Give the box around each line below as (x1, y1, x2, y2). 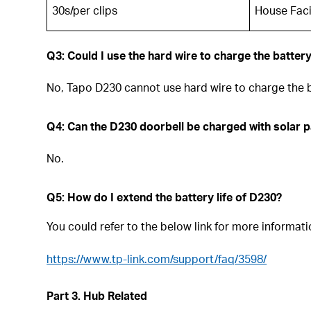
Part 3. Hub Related (47, 287, 148, 303)
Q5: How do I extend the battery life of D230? (47, 189, 283, 204)
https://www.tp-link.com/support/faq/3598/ (47, 251, 267, 266)
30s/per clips (52, 2, 118, 17)
